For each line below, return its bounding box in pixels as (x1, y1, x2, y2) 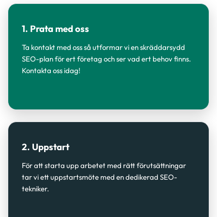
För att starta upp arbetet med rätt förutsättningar (22, 161, 186, 170)
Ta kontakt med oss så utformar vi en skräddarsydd (22, 43, 185, 52)
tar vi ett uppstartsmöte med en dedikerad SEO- (22, 172, 177, 182)
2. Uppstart (22, 141, 69, 153)
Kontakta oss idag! (22, 66, 80, 75)
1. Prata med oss (22, 23, 89, 34)
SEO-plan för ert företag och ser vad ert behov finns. (22, 54, 191, 63)
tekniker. (22, 184, 49, 193)
